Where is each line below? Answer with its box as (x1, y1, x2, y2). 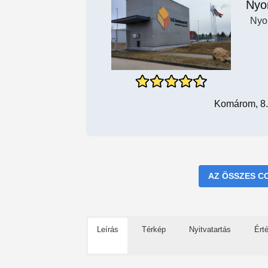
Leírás (97, 224, 118, 234)
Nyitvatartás (189, 224, 231, 234)
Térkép (142, 224, 166, 234)
